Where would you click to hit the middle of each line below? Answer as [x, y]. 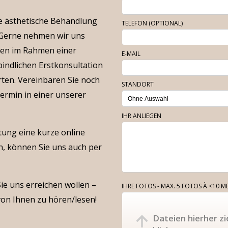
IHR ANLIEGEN [141, 116]
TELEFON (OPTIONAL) [152, 23]
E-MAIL [131, 54]
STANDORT [138, 84]
